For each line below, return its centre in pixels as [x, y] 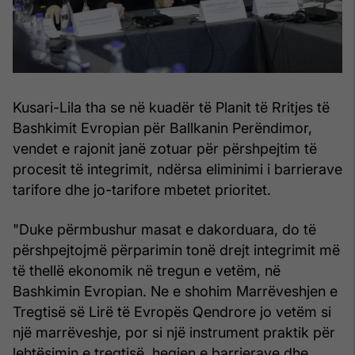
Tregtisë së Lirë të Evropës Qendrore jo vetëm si [172, 311]
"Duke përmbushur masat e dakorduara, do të [164, 229]
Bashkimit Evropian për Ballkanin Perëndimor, [162, 128]
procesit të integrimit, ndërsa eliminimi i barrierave [177, 169]
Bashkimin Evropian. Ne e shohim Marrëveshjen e [175, 291]
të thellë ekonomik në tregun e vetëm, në [147, 270]
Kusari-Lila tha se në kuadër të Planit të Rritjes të [171, 107]
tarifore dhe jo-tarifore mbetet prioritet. [142, 189]
